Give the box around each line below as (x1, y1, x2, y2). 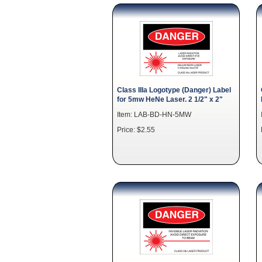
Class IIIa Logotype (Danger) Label (117, 86, 231, 94)
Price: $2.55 (117, 126, 155, 133)
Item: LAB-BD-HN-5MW (117, 111, 191, 118)
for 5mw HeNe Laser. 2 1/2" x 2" (117, 95, 223, 103)
